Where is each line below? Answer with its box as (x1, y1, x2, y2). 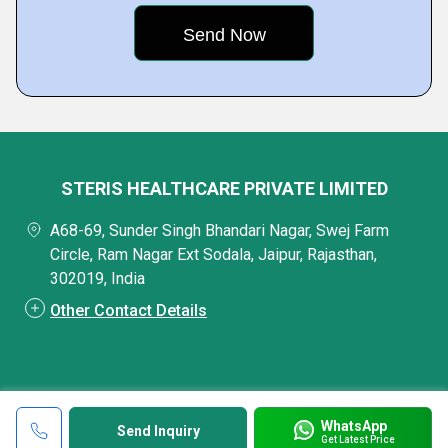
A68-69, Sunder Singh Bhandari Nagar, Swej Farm (50, 221, 389, 240)
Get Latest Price (320, 433, 395, 445)
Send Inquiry (116, 423, 200, 439)
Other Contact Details (50, 301, 207, 320)
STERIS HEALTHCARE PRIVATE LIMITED (60, 178, 388, 199)
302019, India (50, 269, 145, 288)
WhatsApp (320, 417, 387, 434)
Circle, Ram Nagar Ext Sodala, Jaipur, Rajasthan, (50, 245, 377, 264)
